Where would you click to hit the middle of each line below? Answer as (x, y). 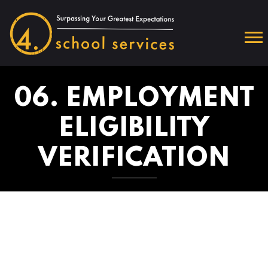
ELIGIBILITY (134, 128)
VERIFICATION (134, 158)
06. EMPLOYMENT (134, 98)
